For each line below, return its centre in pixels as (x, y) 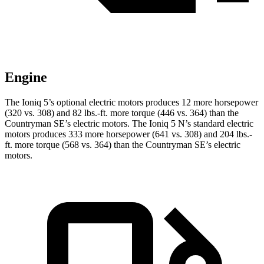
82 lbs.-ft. (90, 113)
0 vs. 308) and (45, 113)
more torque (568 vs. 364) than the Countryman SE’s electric (126, 145)
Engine (26, 77)
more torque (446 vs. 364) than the (173, 113)
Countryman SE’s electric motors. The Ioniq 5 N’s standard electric (129, 124)
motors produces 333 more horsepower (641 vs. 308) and (112, 134)
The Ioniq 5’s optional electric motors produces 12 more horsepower (131, 103)
